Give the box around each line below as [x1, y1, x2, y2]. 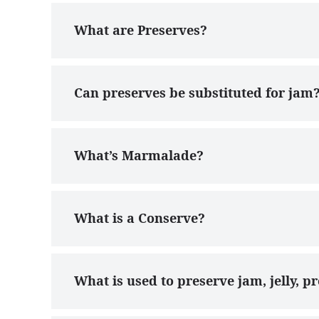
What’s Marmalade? [74, 146, 204, 164]
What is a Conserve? [74, 209, 205, 226]
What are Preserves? [74, 21, 207, 38]
